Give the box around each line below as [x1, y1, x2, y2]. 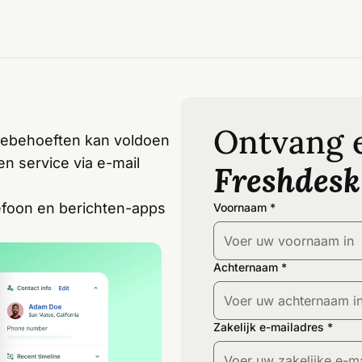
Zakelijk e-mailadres [213, 320, 324, 334]
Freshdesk [213, 160, 360, 201]
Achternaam [213, 260, 278, 274]
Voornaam [213, 200, 267, 214]
